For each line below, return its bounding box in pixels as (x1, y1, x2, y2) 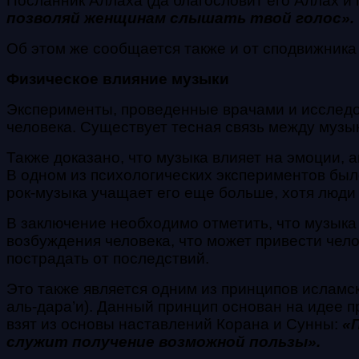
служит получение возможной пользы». (6, 333, 321, 350)
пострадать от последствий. (6, 249, 209, 267)
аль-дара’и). (6, 297, 97, 315)
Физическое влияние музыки (6, 70, 229, 87)
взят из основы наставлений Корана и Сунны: (6, 315, 342, 333)
